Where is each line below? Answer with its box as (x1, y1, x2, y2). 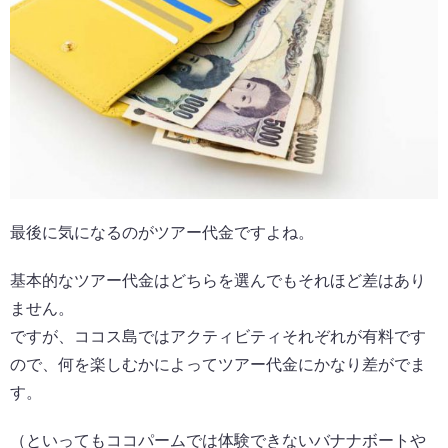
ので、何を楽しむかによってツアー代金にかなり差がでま (10, 355, 426, 373)
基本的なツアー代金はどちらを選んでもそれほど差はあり (10, 271, 426, 289)
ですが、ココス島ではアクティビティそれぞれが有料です (10, 327, 426, 345)
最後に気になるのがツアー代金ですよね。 (10, 223, 314, 241)
